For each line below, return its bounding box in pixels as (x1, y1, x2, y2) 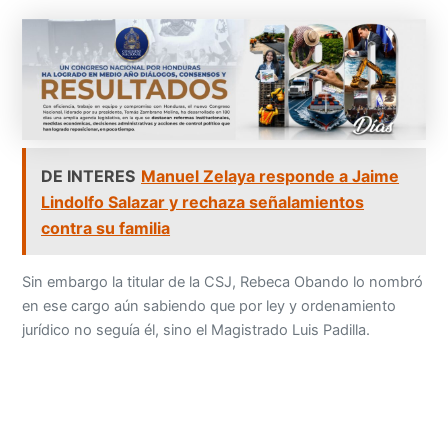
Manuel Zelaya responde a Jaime (141, 165, 400, 186)
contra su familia (41, 217, 171, 238)
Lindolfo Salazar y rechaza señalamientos (41, 191, 365, 212)
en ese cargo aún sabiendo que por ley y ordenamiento (22, 297, 397, 316)
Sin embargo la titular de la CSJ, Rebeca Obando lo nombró (22, 273, 424, 292)
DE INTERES (41, 165, 136, 186)
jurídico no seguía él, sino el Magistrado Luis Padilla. (22, 321, 371, 340)
